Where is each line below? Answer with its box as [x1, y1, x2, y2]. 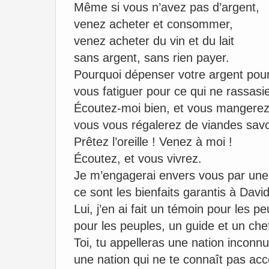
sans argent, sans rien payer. [74, 51, 229, 64]
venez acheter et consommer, [74, 17, 233, 31]
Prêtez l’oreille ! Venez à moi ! [74, 135, 232, 148]
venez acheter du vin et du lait [74, 34, 234, 47]
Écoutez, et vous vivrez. [74, 152, 202, 165]
